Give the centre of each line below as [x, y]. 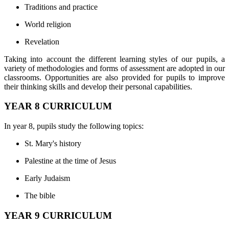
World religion [48, 24]
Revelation [42, 41]
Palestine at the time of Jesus [70, 161]
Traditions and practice [61, 7]
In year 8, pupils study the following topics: [74, 126]
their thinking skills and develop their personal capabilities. [98, 86]
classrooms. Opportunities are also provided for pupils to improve [114, 77]
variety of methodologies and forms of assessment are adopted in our [114, 68]
